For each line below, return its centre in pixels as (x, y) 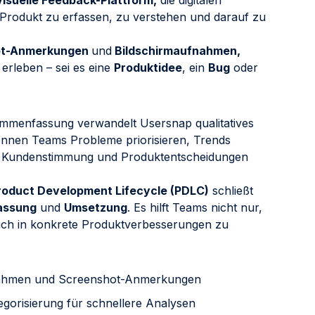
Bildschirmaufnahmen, (176, 51)
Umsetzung (96, 207)
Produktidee (148, 68)
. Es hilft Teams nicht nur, (195, 207)
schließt (231, 190)
